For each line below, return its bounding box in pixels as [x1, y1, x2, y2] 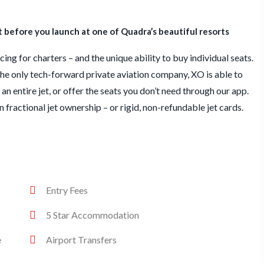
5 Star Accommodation [45, 209, 139, 221]
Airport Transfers [45, 234, 117, 246]
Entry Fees [45, 184, 88, 196]
